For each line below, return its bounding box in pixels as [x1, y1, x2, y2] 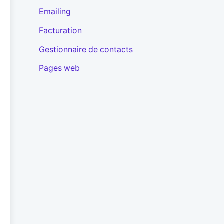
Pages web [38, 63, 80, 73]
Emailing [38, 7, 71, 17]
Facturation [38, 25, 82, 35]
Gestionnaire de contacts [38, 44, 133, 54]
